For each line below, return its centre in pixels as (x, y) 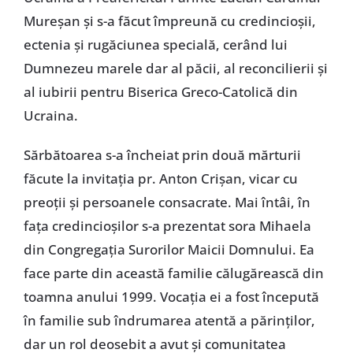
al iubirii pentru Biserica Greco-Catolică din (160, 92)
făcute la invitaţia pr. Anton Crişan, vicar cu (160, 179)
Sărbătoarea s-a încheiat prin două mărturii (162, 155)
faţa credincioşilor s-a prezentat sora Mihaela (167, 226)
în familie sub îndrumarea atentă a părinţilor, (169, 321)
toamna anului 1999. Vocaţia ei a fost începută (171, 297)
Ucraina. (50, 116)
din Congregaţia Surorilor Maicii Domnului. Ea (169, 250)
